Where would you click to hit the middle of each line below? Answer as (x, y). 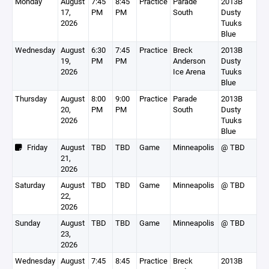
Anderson (189, 61)
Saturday (30, 185)
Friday (35, 147)
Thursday (31, 98)
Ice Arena (189, 71)
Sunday (28, 223)
